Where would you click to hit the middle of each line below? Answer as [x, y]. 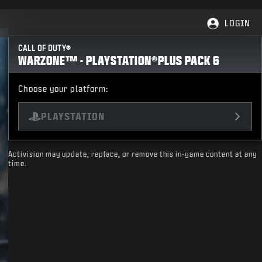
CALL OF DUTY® [45, 48]
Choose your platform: [63, 89]
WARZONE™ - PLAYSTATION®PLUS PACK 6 [119, 60]
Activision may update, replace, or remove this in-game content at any [133, 154]
